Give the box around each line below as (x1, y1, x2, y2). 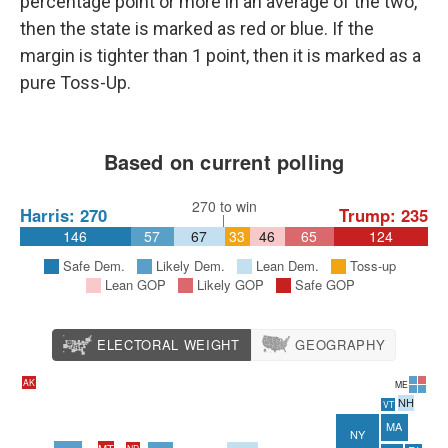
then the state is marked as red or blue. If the (20, 18, 374, 39)
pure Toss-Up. (20, 72, 131, 93)
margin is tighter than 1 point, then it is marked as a (20, 45, 421, 66)
